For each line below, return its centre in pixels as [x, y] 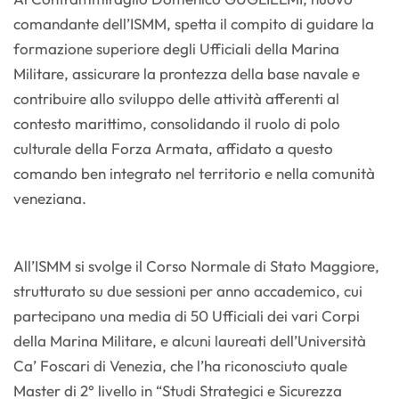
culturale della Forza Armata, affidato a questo [173, 149]
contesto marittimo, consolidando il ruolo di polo [177, 124]
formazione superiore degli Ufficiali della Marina [176, 49]
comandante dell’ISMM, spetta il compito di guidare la [194, 24]
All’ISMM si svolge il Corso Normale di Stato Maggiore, [196, 266]
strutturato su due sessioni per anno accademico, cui [188, 291]
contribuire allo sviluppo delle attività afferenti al [176, 99]
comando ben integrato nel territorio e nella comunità [194, 174]
